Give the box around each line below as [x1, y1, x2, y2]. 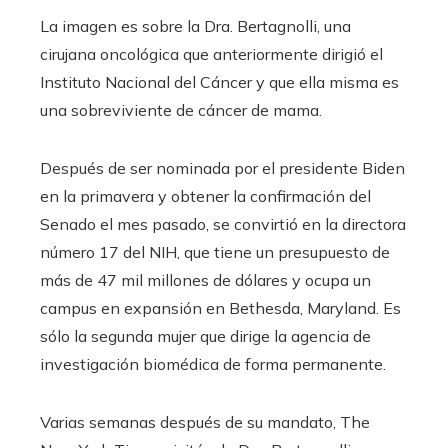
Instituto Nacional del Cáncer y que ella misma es [40, 71, 399, 92]
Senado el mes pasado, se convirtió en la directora [40, 213, 406, 234]
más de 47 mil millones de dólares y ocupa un [40, 269, 371, 290]
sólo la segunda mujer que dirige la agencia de [40, 325, 371, 346]
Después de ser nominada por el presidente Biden [40, 157, 405, 178]
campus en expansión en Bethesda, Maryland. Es [40, 297, 401, 318]
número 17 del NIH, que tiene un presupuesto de [40, 241, 390, 262]
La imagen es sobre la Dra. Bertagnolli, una [40, 15, 351, 36]
